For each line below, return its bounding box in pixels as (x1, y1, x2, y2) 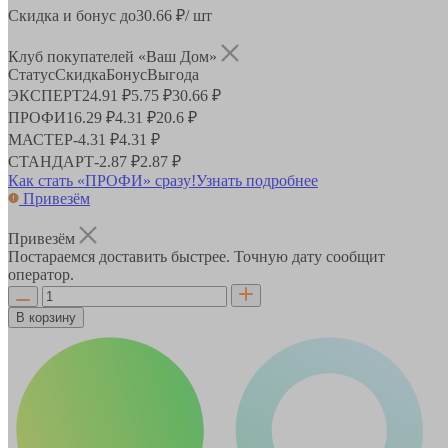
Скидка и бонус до (8, 6, 136, 24)
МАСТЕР (8, 130, 73, 148)
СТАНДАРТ (8, 152, 94, 170)
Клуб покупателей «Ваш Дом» (8, 47, 221, 65)
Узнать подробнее (196, 171, 318, 189)
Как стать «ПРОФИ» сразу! (8, 171, 196, 189)
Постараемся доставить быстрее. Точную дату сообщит (8, 247, 385, 265)
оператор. (8, 265, 74, 283)
